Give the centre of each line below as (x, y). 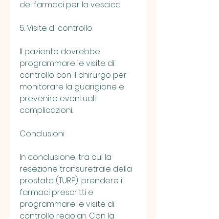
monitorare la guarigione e (72, 87)
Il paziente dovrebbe (60, 52)
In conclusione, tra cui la (66, 157)
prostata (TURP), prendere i (71, 181)
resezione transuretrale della (76, 169)
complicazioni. (46, 110)
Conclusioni (42, 134)
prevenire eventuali (58, 99)
